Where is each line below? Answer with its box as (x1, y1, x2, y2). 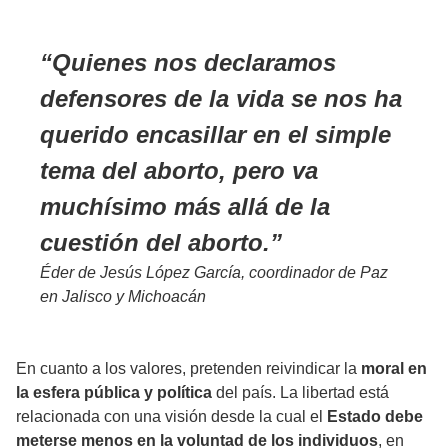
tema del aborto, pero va (40, 157, 318, 185)
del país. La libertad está (216, 384, 389, 402)
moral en (361, 360, 427, 378)
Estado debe (327, 408, 423, 426)
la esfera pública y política (16, 384, 216, 402)
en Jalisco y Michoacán (40, 288, 206, 306)
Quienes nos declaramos (52, 49, 336, 77)
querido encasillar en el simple (40, 121, 391, 149)
